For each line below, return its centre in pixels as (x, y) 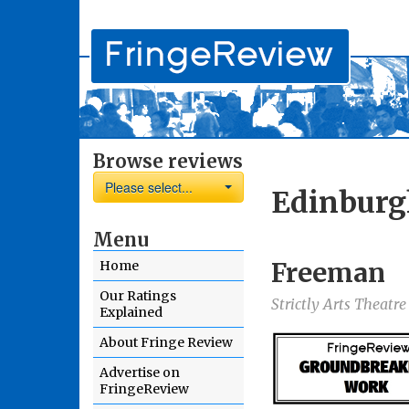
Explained (131, 312)
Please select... (149, 187)
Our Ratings (138, 296)
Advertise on (140, 372)
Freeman (328, 273)
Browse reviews (168, 161)
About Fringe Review (166, 342)
